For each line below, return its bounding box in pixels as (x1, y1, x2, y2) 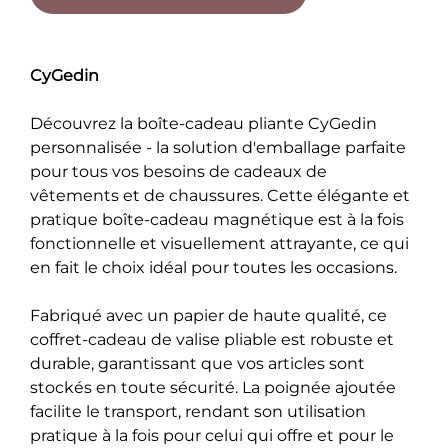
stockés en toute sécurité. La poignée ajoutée (30, 377, 396, 397)
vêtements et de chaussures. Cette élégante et (30, 185, 410, 205)
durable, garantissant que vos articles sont (30, 353, 365, 373)
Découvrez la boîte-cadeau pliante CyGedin (30, 113, 377, 133)
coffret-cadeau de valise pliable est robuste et (30, 329, 394, 349)
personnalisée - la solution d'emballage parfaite (30, 137, 406, 157)
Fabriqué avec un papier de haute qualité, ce (30, 305, 387, 325)
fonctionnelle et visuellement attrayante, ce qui (30, 233, 409, 253)
